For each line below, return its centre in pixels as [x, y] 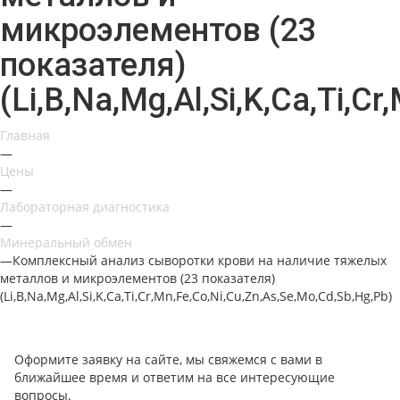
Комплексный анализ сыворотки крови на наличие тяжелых [200, 260]
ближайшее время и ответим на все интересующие [175, 377]
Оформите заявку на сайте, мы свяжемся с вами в [168, 359]
